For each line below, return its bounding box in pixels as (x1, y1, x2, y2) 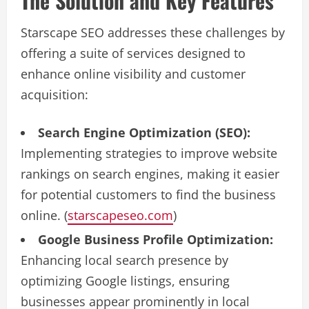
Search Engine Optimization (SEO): (38, 124, 250, 141)
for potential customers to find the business (21, 186, 276, 203)
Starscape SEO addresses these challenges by (21, 24, 285, 41)
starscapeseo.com (68, 207, 173, 223)
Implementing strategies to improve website (21, 145, 277, 161)
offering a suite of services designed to (21, 45, 246, 61)
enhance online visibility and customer (21, 66, 246, 82)
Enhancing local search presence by (21, 252, 228, 268)
